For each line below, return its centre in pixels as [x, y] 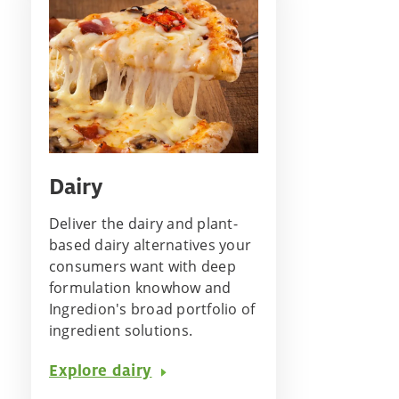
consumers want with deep [142, 267]
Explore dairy [101, 370]
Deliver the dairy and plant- [143, 224]
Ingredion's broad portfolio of [152, 309]
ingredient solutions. [121, 331]
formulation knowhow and [140, 288]
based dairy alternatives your [151, 245]
